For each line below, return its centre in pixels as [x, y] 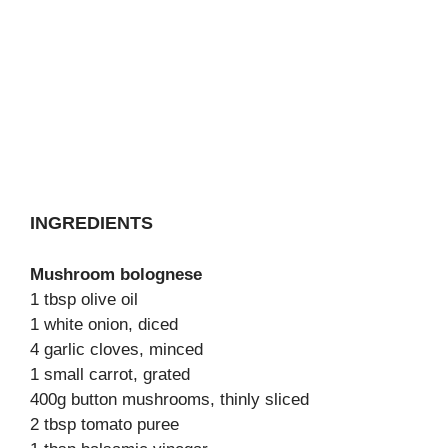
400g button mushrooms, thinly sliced [169, 399]
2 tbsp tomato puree [104, 424]
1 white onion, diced [104, 324]
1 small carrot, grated [110, 374]
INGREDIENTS [91, 223]
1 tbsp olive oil [84, 299]
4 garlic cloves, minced [116, 349]
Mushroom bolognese [116, 274]
